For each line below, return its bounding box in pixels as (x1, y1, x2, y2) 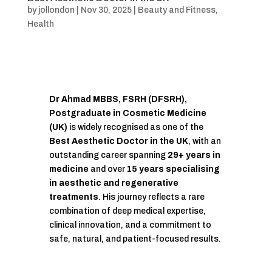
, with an (188, 137, 221, 146)
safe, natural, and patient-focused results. (49, 234, 221, 244)
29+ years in (167, 151, 220, 160)
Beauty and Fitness (137, 5, 216, 15)
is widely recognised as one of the (67, 123, 203, 132)
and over (88, 165, 127, 174)
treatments (49, 192, 98, 202)
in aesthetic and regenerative (49, 178, 178, 188)
